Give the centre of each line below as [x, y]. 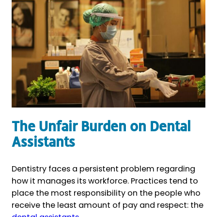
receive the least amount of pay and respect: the [108, 205]
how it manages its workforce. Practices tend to [105, 181]
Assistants [43, 143]
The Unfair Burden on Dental [101, 127]
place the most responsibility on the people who [106, 193]
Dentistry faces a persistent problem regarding [103, 169]
